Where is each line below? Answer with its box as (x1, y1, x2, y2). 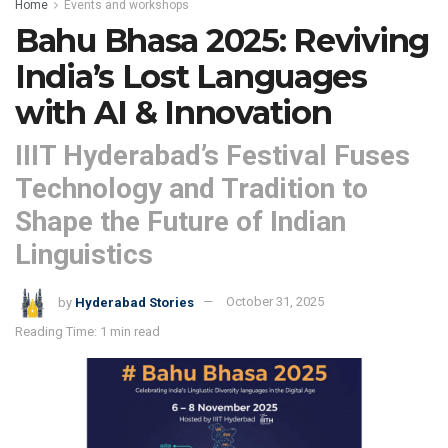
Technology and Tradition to (15, 171, 368, 205)
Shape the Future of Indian (15, 204, 346, 238)
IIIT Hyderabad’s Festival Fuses (15, 138, 410, 172)
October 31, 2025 (226, 294, 324, 310)
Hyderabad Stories (75, 294, 194, 310)
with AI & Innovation (15, 92, 332, 132)
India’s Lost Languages (15, 56, 367, 96)
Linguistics (15, 237, 153, 271)
